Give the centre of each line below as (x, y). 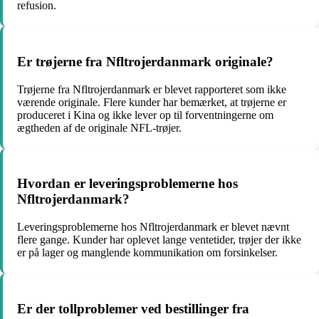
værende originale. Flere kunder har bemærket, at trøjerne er (152, 102)
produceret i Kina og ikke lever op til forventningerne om (145, 115)
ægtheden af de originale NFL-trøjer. (99, 127)
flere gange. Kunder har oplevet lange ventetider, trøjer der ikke (159, 240)
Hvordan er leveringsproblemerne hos (127, 184)
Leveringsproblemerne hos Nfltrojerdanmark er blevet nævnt (153, 227)
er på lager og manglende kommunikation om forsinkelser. (147, 253)
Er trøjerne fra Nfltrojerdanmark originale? (145, 61)
